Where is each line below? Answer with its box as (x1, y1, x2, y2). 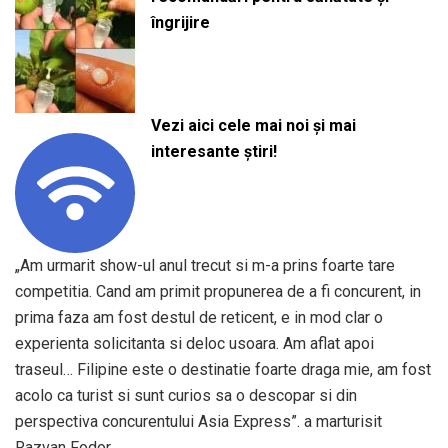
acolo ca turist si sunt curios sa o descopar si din (15, 385, 357, 405)
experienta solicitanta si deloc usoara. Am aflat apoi (15, 333, 374, 353)
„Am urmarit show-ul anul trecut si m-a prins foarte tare (15, 255, 395, 275)
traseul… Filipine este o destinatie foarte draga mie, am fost (15, 359, 431, 379)
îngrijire (150, 13, 210, 33)
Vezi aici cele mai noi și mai (150, 115, 356, 135)
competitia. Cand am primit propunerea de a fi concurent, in (15, 281, 421, 301)
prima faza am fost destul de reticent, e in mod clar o (15, 307, 383, 327)
